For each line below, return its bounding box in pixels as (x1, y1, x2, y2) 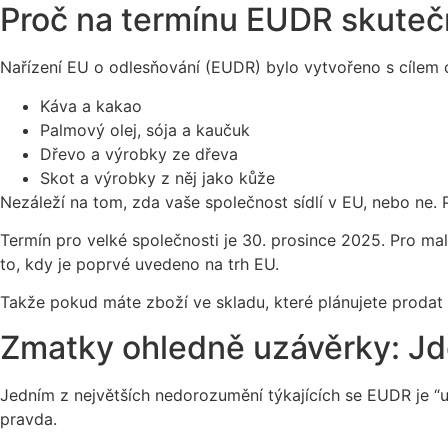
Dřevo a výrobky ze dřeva (40, 143, 238, 164)
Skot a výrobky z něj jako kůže (40, 167, 275, 188)
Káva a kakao (40, 95, 142, 116)
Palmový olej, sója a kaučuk (40, 119, 250, 140)
